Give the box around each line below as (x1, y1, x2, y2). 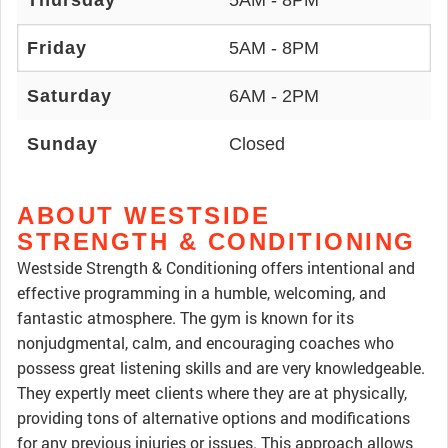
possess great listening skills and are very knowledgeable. (17, 357, 425, 378)
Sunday (27, 134, 98, 154)
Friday (27, 38, 87, 58)
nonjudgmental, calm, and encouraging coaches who (17, 332, 394, 353)
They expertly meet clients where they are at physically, (17, 382, 407, 403)
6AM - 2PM (229, 86, 319, 106)
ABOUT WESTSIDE (17, 202, 270, 229)
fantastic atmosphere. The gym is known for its (17, 307, 354, 328)
